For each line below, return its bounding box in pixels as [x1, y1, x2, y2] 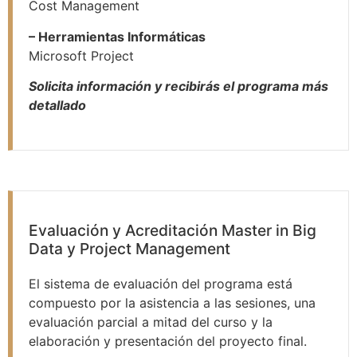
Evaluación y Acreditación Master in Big [29, 221, 316, 241]
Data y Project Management [29, 239, 230, 259]
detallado [29, 97, 86, 114]
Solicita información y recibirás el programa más [29, 78, 328, 95]
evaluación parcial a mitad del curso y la [29, 314, 273, 331]
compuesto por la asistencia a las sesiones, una [29, 295, 316, 312]
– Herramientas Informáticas [29, 28, 206, 45]
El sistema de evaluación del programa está [29, 276, 292, 292]
